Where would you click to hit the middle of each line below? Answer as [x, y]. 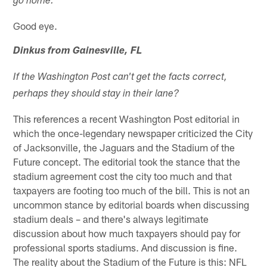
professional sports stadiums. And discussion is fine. [125, 247]
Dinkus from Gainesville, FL [78, 51]
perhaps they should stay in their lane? [96, 94]
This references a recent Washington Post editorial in [127, 118]
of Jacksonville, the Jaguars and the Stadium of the [124, 147]
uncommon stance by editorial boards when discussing [131, 204]
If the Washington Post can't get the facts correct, [120, 77]
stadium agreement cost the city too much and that [123, 176]
